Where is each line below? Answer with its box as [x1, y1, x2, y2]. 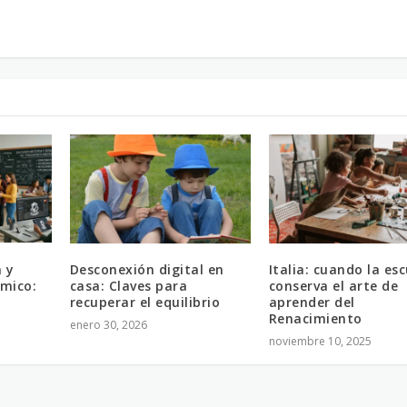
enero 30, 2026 [69, 316, 147, 333]
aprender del [268, 293, 355, 311]
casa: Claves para [69, 276, 188, 294]
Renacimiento [268, 309, 362, 327]
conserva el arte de [268, 276, 399, 294]
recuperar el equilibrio [69, 293, 221, 311]
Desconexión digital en [69, 260, 224, 278]
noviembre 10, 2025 [268, 333, 372, 349]
